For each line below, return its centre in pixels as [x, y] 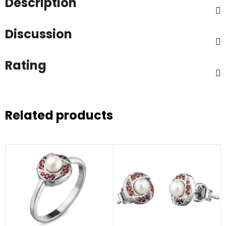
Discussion [39, 34]
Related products [59, 116]
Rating [26, 66]
